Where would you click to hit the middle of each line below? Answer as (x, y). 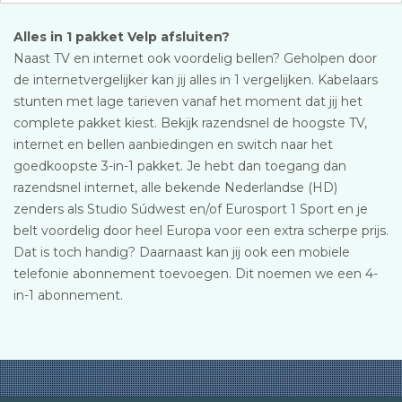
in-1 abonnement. (68, 295)
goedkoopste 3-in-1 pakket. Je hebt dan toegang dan (180, 166)
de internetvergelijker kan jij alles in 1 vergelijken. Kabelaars (196, 80)
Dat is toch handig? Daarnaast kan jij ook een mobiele (182, 252)
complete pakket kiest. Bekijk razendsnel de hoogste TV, (190, 123)
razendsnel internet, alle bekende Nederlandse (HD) (175, 188)
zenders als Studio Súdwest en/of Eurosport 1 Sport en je (191, 209)
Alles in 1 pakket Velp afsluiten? (122, 37)
